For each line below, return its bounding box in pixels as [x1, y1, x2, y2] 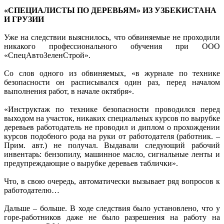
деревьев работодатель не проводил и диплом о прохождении [4, 122, 220, 131]
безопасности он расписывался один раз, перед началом [4, 77, 220, 86]
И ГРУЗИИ [4, 14, 44, 23]
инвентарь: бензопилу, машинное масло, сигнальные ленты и [4, 149, 220, 158]
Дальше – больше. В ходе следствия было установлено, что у [4, 203, 220, 212]
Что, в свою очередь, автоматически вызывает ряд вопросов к [4, 176, 220, 185]
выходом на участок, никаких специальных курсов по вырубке [4, 113, 220, 122]
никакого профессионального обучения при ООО [4, 41, 220, 50]
